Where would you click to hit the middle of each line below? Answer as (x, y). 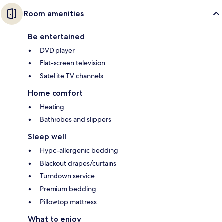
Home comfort (55, 93)
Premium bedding (68, 189)
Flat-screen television (72, 63)
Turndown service (67, 176)
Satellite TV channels (71, 76)
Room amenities (54, 13)
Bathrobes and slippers (75, 119)
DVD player (57, 50)
